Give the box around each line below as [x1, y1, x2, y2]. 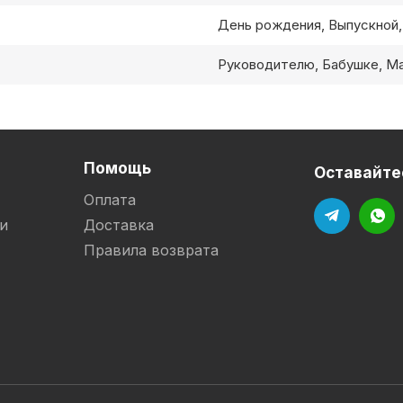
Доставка [84, 216, 154, 234]
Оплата [84, 191, 136, 209]
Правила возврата [84, 241, 219, 259]
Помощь [84, 158, 151, 177]
